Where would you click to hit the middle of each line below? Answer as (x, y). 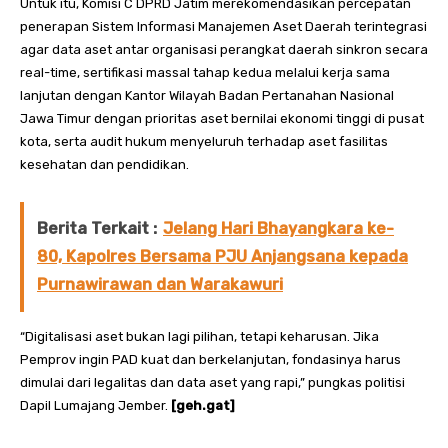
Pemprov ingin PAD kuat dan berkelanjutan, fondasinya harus (210, 360)
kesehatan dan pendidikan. (104, 165)
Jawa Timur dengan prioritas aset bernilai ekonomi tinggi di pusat (222, 119)
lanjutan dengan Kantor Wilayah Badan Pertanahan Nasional (207, 96)
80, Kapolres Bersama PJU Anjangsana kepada (222, 257)
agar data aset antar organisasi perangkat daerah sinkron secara (224, 50)
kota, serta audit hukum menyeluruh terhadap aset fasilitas (204, 142)
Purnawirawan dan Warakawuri (160, 285)
